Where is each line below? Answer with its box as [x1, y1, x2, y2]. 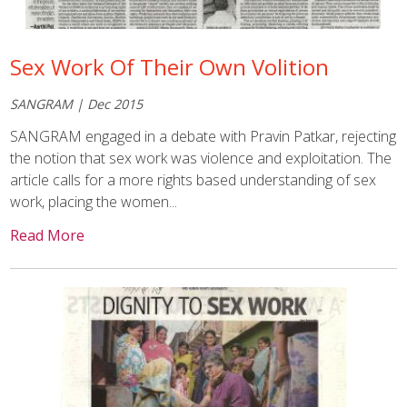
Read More [10, 225, 85, 246]
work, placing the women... [10, 191, 178, 212]
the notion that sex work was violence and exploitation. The [10, 147, 392, 168]
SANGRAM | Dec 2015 [10, 94, 144, 113]
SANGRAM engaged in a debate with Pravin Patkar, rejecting [10, 125, 397, 146]
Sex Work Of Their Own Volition [10, 52, 330, 83]
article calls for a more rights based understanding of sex [10, 169, 377, 190]
